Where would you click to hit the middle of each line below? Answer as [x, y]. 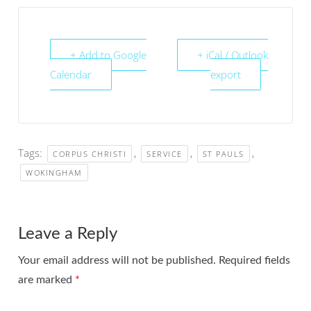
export [226, 75]
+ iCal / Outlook [233, 55]
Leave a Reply [68, 234]
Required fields [254, 261]
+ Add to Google [108, 55]
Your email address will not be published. [117, 261]
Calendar [71, 75]
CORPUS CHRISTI [90, 154]
